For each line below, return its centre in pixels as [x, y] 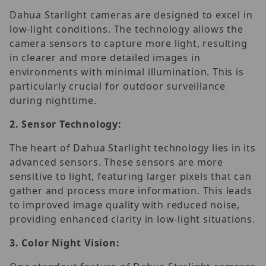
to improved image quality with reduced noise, [125, 205]
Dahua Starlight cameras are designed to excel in [131, 15]
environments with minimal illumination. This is [127, 72]
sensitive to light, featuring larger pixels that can [131, 176]
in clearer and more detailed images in [105, 57]
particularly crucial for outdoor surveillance [118, 86]
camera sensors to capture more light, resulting [129, 43]
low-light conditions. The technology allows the [126, 29]
